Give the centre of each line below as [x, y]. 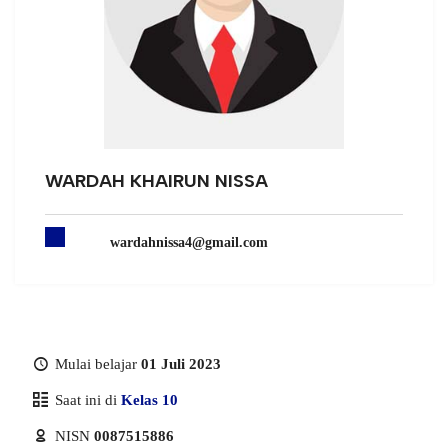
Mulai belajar [96, 364]
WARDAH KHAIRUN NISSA [156, 181]
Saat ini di [86, 400]
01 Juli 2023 [181, 364]
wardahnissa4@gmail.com [189, 242]
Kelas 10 [149, 400]
